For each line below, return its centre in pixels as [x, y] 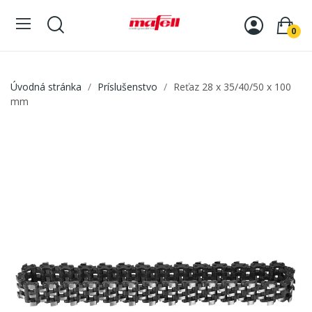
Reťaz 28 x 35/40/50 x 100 [232, 87]
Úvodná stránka [46, 87]
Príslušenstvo [127, 87]
